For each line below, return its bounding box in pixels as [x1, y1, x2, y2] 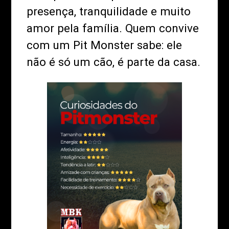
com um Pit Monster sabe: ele [27, 38, 182, 52]
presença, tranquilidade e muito [27, 5, 191, 18]
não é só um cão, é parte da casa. [27, 55, 201, 69]
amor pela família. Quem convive [27, 21, 199, 35]
